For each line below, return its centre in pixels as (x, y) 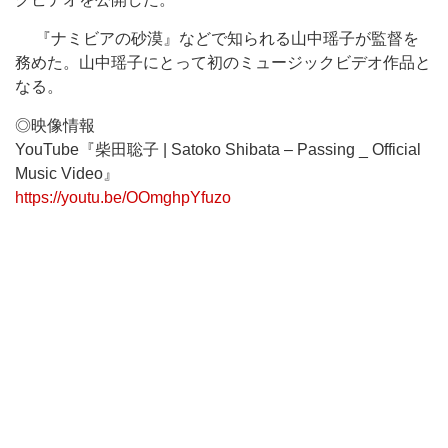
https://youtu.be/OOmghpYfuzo (123, 197)
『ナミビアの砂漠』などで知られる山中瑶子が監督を (217, 38)
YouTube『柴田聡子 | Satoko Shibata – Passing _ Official (218, 149)
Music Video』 (67, 173)
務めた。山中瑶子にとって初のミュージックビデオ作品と (223, 62)
